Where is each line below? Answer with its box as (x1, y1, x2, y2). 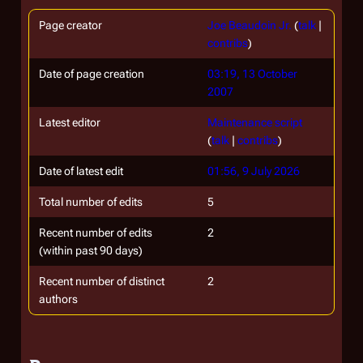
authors (39, 293, 78, 305)
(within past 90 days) (39, 244, 143, 257)
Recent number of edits (39, 226, 152, 239)
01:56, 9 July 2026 (207, 164, 300, 177)
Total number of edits (39, 195, 143, 208)
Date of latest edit (39, 164, 123, 177)
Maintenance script (207, 116, 302, 129)
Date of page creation (39, 67, 144, 80)
